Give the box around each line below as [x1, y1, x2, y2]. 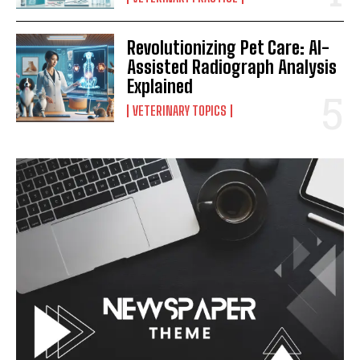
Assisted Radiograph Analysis [127, 55, 337, 78]
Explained [127, 75, 194, 97]
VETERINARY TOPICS [133, 102, 227, 118]
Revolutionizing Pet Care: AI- [127, 36, 330, 59]
